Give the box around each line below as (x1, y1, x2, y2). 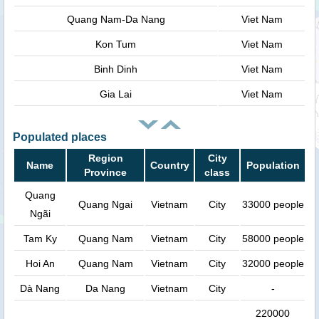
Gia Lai (100, 88, 132, 100)
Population (246, 159, 300, 172)
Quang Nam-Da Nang (66, 13, 165, 25)
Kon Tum (95, 38, 136, 50)
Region (88, 152, 123, 164)
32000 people (241, 258, 304, 270)
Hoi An (25, 258, 55, 270)
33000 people (241, 199, 304, 211)
